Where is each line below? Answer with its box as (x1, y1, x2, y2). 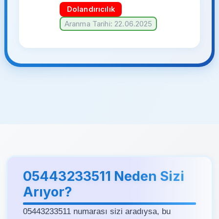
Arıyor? (23, 183, 72, 200)
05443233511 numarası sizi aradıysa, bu (23, 206, 171, 216)
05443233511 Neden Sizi (23, 168, 184, 184)
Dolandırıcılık (66, 5, 115, 14)
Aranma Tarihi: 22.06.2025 (64, 19, 153, 28)
